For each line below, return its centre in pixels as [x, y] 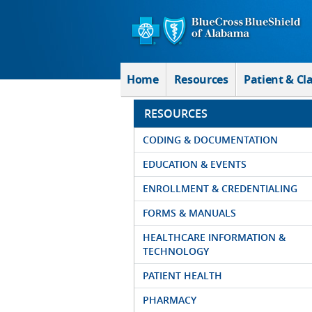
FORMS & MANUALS [189, 213]
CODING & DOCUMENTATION [210, 140]
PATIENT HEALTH [182, 275]
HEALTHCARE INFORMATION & [214, 237]
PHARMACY [170, 300]
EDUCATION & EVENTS [195, 164]
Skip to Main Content [61, 13]
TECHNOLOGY [176, 251]
